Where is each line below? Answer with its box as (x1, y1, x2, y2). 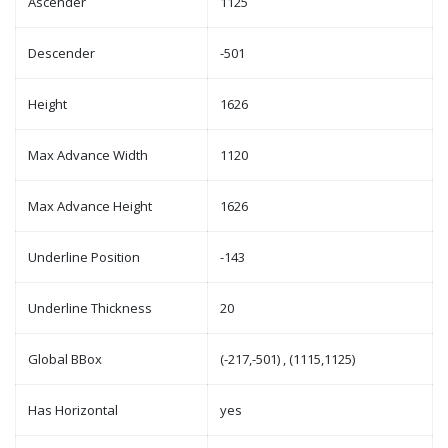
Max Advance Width (28, 146, 148, 164)
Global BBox (28, 350, 102, 368)
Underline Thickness (28, 299, 152, 317)
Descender (28, 44, 95, 62)
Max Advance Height (28, 197, 152, 215)
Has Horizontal (28, 401, 118, 419)
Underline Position (28, 248, 140, 266)
